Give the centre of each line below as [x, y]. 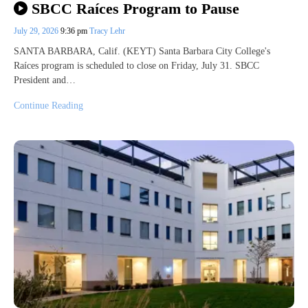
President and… [45, 80]
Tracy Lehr [107, 31]
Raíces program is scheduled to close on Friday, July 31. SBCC [136, 65]
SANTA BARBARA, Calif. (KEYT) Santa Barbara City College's [142, 51]
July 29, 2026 [37, 31]
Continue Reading [48, 105]
